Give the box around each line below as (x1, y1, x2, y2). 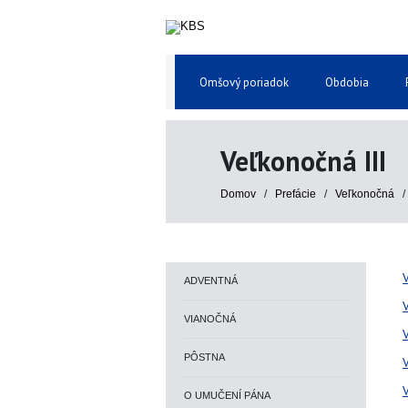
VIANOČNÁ (184, 313, 236, 324)
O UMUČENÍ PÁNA (184, 390, 270, 401)
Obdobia (325, 75, 369, 90)
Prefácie (275, 188, 319, 200)
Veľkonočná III (220, 143, 386, 178)
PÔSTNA (184, 352, 225, 362)
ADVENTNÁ (184, 275, 238, 286)
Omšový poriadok (199, 75, 289, 90)
